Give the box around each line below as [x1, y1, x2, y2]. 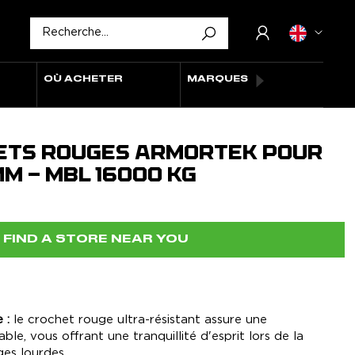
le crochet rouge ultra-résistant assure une [10, 314, 267, 326]
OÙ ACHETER [44, 74, 124, 83]
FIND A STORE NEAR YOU [3, 234, 189, 245]
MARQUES [187, 74, 249, 83]
